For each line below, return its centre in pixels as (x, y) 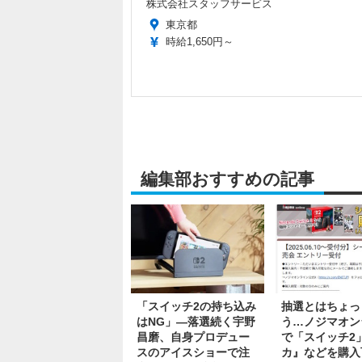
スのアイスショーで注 (193, 352)
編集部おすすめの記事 (227, 179)
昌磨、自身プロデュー (193, 337)
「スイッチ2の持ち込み (196, 306)
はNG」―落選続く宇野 (196, 321)
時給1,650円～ (200, 42)
